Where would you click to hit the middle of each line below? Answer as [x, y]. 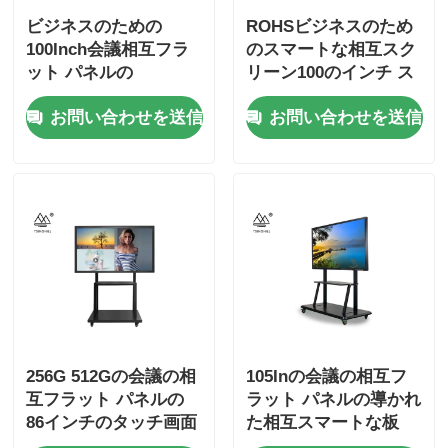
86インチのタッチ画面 [112, 423]
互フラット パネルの [105, 400]
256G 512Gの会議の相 [111, 377]
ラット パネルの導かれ [333, 400]
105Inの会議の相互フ [326, 377]
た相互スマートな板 [322, 423]
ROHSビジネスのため [329, 26]
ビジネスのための [94, 26]
